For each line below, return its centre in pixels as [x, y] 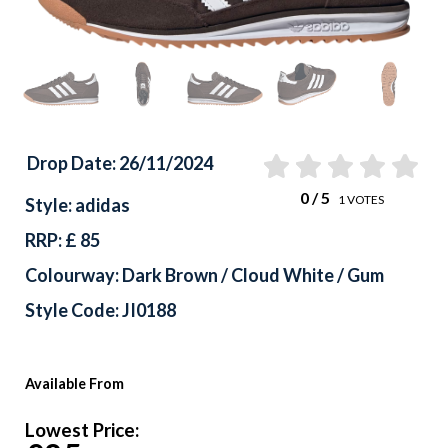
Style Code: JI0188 [100, 309]
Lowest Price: [82, 429]
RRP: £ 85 [62, 239]
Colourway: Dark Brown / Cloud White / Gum [204, 274]
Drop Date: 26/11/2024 [120, 162]
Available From [74, 383]
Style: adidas [77, 204]
